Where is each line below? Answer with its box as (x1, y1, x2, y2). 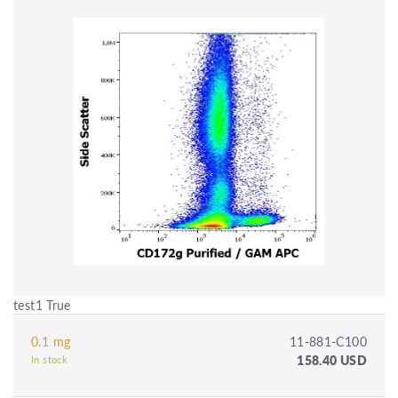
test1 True (13, 295, 71, 314)
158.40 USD (297, 350, 367, 369)
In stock (31, 352, 68, 366)
